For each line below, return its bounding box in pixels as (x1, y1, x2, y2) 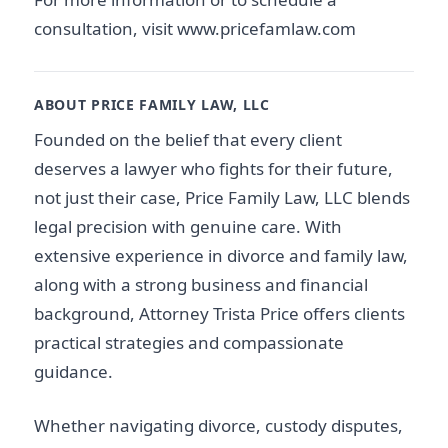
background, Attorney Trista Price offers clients (34, 301, 405, 325)
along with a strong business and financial (34, 272, 368, 296)
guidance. (34, 359, 113, 383)
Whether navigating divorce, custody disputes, (34, 414, 403, 438)
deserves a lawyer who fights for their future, (34, 156, 393, 180)
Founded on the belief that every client (34, 127, 342, 151)
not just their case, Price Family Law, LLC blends (34, 185, 410, 209)
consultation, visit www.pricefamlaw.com (34, 16, 356, 40)
